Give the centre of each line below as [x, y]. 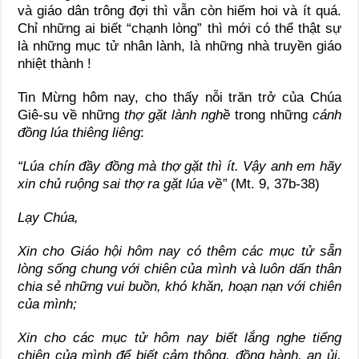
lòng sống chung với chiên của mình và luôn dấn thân [179, 269]
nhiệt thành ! [55, 64]
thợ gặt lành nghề [179, 115]
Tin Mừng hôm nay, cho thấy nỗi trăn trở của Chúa [179, 98]
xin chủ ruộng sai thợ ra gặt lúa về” [123, 184]
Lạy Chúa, [48, 218]
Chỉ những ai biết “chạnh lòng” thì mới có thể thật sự [179, 29]
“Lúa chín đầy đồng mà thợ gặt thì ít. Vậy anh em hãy [179, 167]
